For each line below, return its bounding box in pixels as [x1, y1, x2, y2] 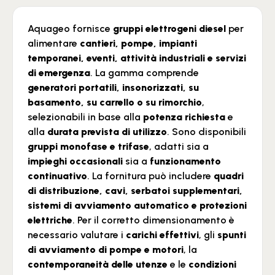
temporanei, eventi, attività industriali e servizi [28, 52, 246, 64]
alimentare [28, 37, 80, 49]
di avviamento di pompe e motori [28, 244, 184, 255]
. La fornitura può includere [87, 170, 214, 182]
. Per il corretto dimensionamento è [72, 214, 234, 226]
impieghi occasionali [28, 155, 123, 167]
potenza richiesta [143, 111, 225, 123]
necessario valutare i [28, 229, 126, 241]
